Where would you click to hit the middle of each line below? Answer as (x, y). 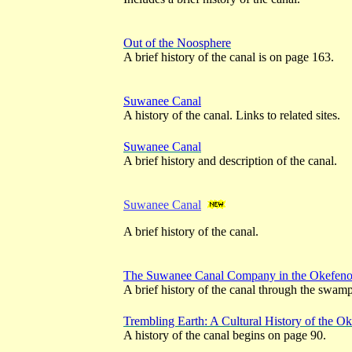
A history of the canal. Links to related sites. (232, 115)
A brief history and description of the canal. (230, 161)
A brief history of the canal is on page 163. (229, 57)
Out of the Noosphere (177, 43)
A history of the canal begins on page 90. (225, 335)
